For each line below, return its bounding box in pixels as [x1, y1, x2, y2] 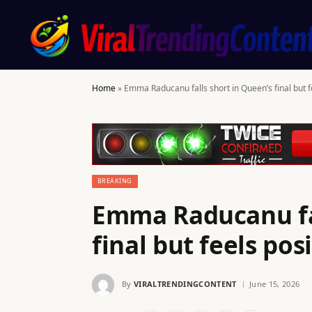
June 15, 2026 [249, 278, 300, 289]
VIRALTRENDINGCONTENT [134, 278, 237, 289]
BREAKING [97, 176, 132, 185]
